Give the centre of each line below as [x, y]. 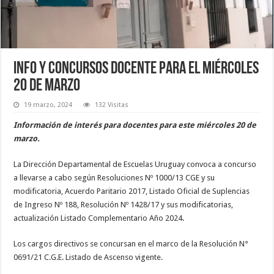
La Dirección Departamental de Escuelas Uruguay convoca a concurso [135, 164]
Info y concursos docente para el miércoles [136, 69]
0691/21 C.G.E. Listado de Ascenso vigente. [88, 257]
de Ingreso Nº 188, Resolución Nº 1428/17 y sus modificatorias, [124, 204]
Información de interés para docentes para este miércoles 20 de [135, 125]
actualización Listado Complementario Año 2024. [99, 218]
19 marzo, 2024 [48, 105]
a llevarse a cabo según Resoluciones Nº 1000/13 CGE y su [114, 177]
